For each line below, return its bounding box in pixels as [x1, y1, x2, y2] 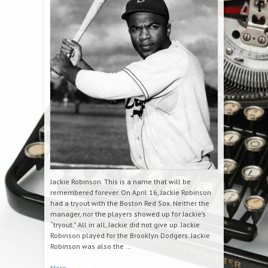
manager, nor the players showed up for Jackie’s [50, 209, 206, 218]
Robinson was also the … [50, 242, 131, 251]
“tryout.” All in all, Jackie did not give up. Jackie [50, 220, 200, 229]
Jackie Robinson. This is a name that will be [50, 177, 191, 186]
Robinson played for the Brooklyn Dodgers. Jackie [50, 231, 210, 240]
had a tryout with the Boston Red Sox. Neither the [50, 199, 209, 208]
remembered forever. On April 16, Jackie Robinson [50, 188, 211, 197]
